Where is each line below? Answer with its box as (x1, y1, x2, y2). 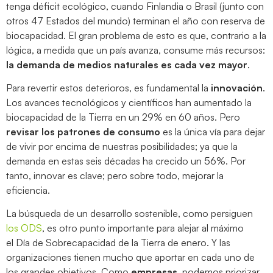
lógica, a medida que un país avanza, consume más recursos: (6, 43, 265, 56)
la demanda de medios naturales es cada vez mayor (6, 58, 247, 71)
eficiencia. (6, 184, 50, 197)
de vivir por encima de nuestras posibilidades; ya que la (6, 140, 238, 153)
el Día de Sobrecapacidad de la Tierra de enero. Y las (6, 236, 230, 249)
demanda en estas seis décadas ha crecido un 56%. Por (6, 155, 246, 168)
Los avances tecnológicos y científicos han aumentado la (6, 96, 252, 109)
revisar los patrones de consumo (6, 126, 160, 138)
